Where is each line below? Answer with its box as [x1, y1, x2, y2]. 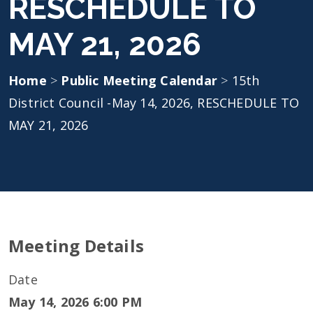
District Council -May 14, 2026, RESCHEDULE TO [8, 94, 300, 111]
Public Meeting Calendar [61, 72, 221, 89]
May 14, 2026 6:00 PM [8, 293, 142, 310]
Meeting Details [8, 234, 144, 257]
